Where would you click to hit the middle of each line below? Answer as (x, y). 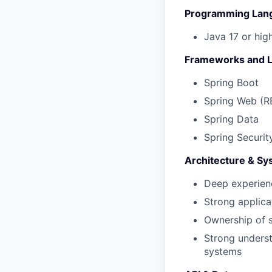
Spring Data (231, 119)
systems (223, 251)
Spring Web (230, 100)
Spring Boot (231, 82)
